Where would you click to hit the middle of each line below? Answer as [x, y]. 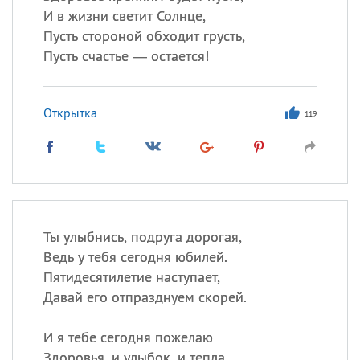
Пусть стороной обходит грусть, [144, 36]
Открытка [70, 112]
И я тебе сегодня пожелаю [128, 337]
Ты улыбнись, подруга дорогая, [142, 237]
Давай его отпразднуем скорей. [145, 297]
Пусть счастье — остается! [126, 56]
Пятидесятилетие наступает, [131, 277]
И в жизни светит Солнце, [124, 16]
